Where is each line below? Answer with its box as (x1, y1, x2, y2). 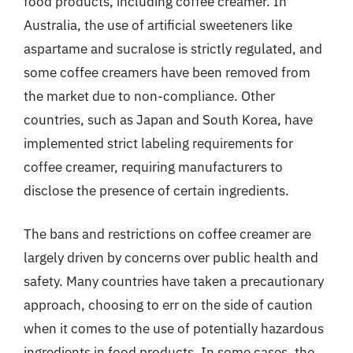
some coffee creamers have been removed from (24, 63, 310, 81)
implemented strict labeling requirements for (24, 134, 293, 152)
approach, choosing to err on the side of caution (24, 296, 313, 314)
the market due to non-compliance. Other (24, 87, 275, 105)
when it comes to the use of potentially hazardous (24, 320, 324, 337)
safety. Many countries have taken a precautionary (24, 273, 324, 290)
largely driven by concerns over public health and (24, 249, 318, 266)
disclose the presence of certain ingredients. (24, 181, 289, 199)
